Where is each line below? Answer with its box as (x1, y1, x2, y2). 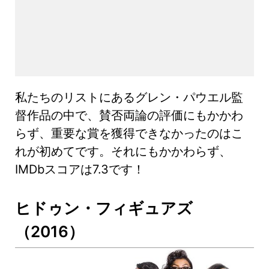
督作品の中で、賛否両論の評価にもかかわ (15, 108, 243, 123)
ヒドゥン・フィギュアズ (15, 199, 193, 218)
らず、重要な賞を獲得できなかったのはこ (15, 126, 243, 141)
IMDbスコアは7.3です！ (15, 162, 145, 177)
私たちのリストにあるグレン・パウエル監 (15, 90, 243, 105)
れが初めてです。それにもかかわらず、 (15, 144, 231, 159)
